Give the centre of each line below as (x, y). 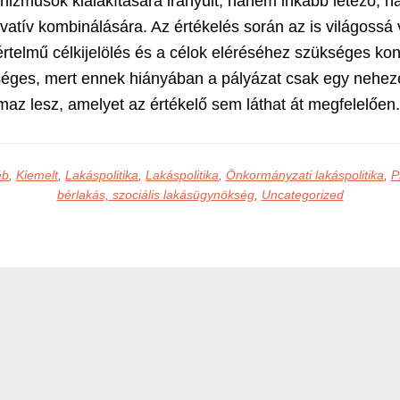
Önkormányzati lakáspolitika (305, 175)
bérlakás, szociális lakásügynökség (155, 194)
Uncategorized (302, 194)
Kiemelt (37, 175)
